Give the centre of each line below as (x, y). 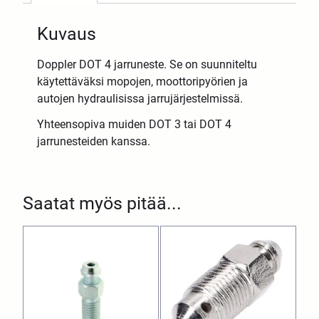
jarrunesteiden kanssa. (94, 141)
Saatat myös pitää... (103, 203)
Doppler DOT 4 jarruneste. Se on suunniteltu (147, 64)
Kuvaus (67, 33)
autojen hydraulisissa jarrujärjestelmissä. (140, 98)
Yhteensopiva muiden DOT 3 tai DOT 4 (135, 124)
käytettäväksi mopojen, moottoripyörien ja (143, 81)
